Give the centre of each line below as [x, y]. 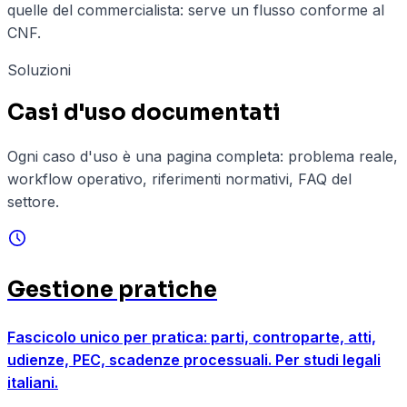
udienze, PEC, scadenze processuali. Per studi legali [194, 360]
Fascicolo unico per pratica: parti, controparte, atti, [192, 338]
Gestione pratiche [112, 290]
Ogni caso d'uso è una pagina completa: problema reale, [203, 157]
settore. [33, 202]
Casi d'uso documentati [144, 113]
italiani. [33, 383]
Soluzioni [39, 69]
